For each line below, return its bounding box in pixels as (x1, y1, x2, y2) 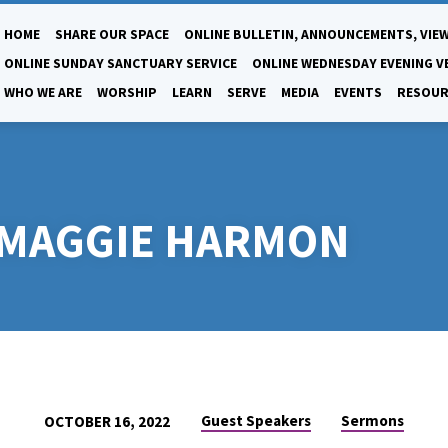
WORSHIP (97, 84, 157, 101)
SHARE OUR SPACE (55, 26, 169, 43)
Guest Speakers (200, 410, 311, 430)
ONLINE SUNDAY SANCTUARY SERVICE (4, 55, 237, 72)
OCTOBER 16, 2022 (43, 411, 170, 431)
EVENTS (334, 84, 382, 101)
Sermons (341, 410, 405, 430)
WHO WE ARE (4, 84, 82, 101)
